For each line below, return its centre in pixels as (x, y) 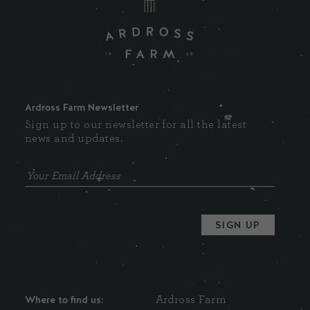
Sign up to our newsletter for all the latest (136, 124)
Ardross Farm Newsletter (82, 107)
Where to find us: (64, 299)
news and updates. (74, 138)
